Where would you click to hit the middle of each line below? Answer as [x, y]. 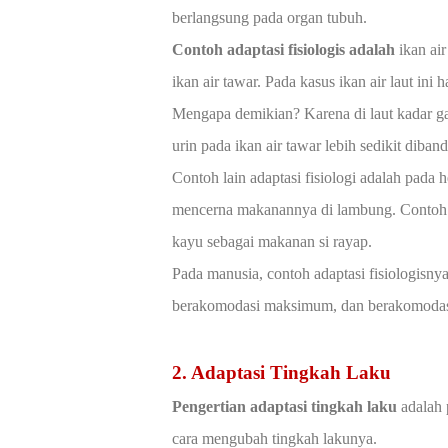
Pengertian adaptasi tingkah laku [284, 406]
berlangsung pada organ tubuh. [269, 17]
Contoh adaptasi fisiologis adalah [283, 49]
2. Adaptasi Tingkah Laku [281, 372]
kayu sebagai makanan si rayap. [272, 241]
